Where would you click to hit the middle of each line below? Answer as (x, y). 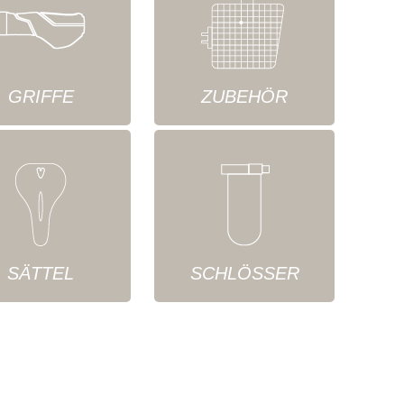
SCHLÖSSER (244, 273)
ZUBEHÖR (244, 96)
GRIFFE (41, 96)
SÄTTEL (41, 273)
